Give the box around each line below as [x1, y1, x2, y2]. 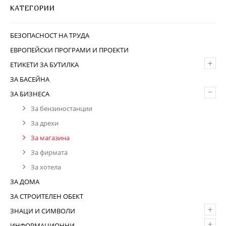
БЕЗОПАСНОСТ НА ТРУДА [10, 31, 89, 40]
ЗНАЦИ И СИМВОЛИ [10, 206, 75, 215]
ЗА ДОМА [10, 177, 39, 186]
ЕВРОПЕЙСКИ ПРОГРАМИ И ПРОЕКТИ [10, 45, 129, 54]
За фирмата [31, 148, 68, 157]
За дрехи [31, 119, 59, 128]
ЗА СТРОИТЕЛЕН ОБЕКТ [10, 192, 83, 201]
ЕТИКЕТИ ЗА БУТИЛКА [10, 60, 79, 69]
